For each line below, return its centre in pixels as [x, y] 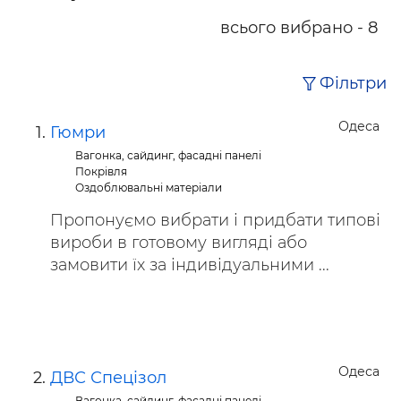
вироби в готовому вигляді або [179, 243]
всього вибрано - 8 [299, 28]
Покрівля [102, 171]
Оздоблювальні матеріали [149, 188]
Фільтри [353, 84]
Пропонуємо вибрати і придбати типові [215, 220]
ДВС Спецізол [108, 378]
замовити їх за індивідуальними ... [190, 265]
